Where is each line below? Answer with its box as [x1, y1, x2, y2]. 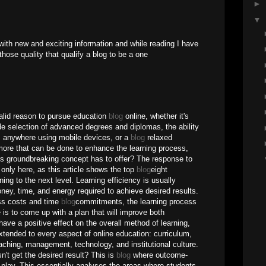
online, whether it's [123, 112, 189, 121]
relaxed [145, 133, 172, 142]
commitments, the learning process [75, 197, 197, 206]
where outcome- [131, 251, 188, 259]
